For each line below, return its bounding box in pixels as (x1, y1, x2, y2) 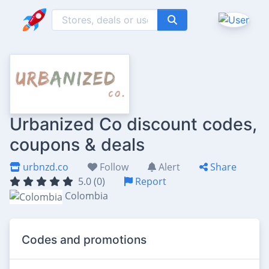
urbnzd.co (20, 160, 68, 174)
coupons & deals (10, 134, 145, 155)
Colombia (65, 189, 108, 202)
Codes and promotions (22, 232, 147, 247)
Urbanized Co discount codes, (10, 113, 257, 134)
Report (133, 175, 166, 188)
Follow (97, 160, 128, 174)
